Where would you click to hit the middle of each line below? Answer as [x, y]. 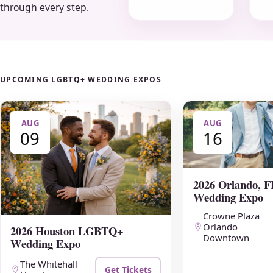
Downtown [226, 238]
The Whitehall [49, 264]
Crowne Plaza [231, 216]
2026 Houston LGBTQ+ [67, 230]
